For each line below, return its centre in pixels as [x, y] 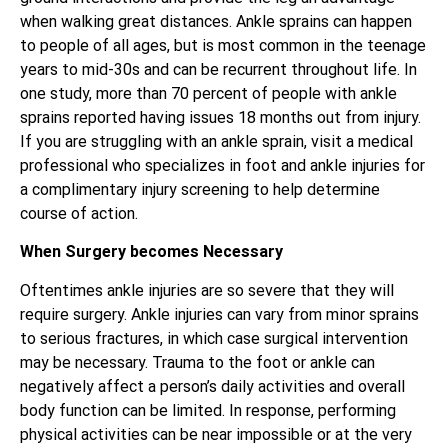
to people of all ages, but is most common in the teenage [223, 45]
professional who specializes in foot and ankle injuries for [222, 165]
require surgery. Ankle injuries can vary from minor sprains [219, 314]
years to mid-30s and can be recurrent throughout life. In [218, 69]
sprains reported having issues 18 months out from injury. [220, 117]
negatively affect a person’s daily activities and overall [212, 386]
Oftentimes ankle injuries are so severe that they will [207, 290]
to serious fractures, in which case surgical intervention [214, 338]
